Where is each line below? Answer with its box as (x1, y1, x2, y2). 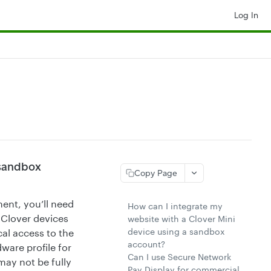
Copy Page (134, 168, 177, 178)
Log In (234, 10, 258, 21)
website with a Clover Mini (128, 214, 235, 224)
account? (128, 239, 165, 249)
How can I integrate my (128, 201, 223, 211)
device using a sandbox (128, 226, 225, 237)
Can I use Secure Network (128, 252, 231, 262)
